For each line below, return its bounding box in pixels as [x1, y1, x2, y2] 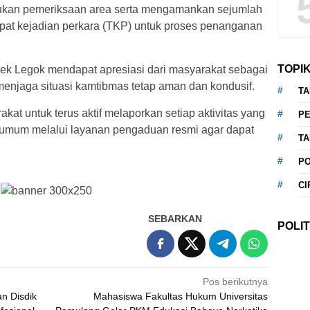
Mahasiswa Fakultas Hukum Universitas [93, 290, 268, 302]
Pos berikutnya [203, 275, 268, 287]
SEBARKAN [148, 212, 203, 224]
